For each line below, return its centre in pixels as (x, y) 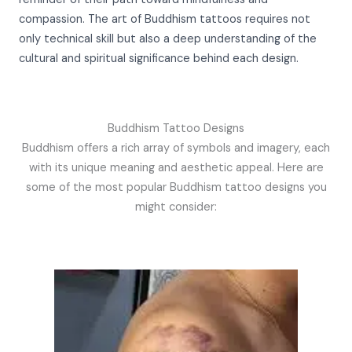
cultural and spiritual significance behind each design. (159, 59)
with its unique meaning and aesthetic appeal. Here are (176, 168)
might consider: (176, 207)
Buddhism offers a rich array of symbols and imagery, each (176, 148)
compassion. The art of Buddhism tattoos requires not (165, 20)
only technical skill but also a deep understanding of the (168, 39)
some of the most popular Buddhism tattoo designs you (176, 188)
